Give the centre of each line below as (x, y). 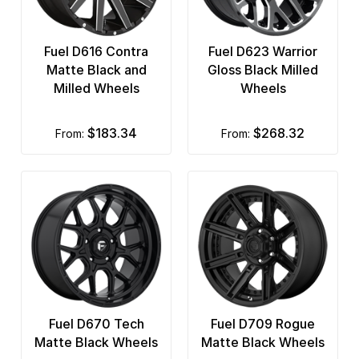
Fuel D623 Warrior (263, 52)
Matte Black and (96, 70)
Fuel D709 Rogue (263, 324)
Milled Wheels (96, 89)
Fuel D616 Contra (96, 52)
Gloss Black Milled (263, 70)
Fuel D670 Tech (96, 324)
